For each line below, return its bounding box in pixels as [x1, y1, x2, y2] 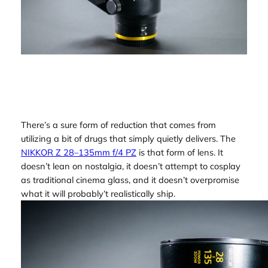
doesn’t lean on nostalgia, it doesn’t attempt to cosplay [20, 160, 240, 172]
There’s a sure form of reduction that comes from [20, 118, 216, 130]
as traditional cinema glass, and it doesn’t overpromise [20, 173, 239, 185]
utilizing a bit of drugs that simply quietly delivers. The [20, 132, 236, 144]
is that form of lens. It [136, 146, 223, 158]
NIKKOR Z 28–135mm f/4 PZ [20, 146, 136, 158]
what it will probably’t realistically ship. [20, 187, 175, 199]
